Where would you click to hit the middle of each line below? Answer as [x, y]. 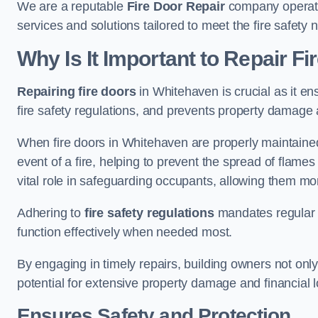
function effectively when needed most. [125, 232]
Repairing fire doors [77, 92]
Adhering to [51, 213]
